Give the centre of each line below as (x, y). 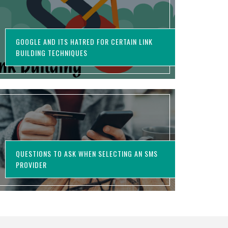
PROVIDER (32, 165)
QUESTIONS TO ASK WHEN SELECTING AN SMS (87, 153)
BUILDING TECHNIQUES (52, 53)
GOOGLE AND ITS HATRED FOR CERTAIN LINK (84, 41)
